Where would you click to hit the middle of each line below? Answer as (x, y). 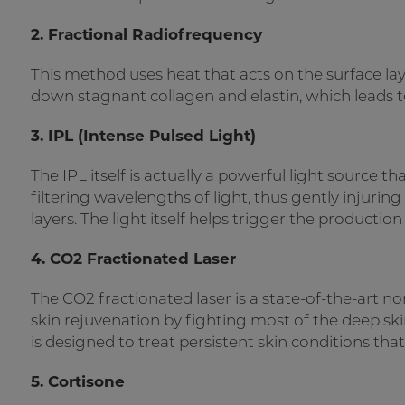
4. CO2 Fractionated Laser (133, 259)
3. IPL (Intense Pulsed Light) (143, 136)
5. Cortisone (78, 381)
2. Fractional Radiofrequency (146, 34)
